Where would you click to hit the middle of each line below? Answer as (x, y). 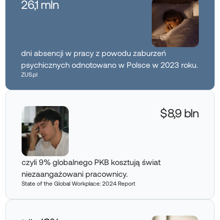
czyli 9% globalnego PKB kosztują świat (91, 162)
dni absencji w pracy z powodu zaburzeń (94, 53)
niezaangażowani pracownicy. (75, 173)
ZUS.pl (29, 74)
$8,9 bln (179, 113)
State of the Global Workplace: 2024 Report (79, 183)
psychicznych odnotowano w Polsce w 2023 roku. (110, 65)
